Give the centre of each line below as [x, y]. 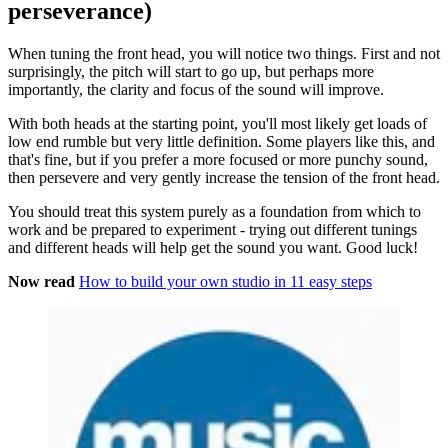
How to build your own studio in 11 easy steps [225, 282]
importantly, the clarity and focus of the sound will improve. [198, 90]
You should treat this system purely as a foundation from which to [214, 212]
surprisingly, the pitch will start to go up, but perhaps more [191, 72]
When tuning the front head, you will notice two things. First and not [224, 54]
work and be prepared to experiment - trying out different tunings [212, 230]
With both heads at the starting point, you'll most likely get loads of [217, 124]
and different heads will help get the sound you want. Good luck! [213, 248]
